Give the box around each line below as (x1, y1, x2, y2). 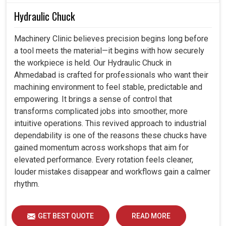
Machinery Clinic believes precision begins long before (14, 33, 208, 43)
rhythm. (14, 179, 39, 189)
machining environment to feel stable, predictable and (14, 82, 202, 92)
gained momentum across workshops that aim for (14, 142, 189, 152)
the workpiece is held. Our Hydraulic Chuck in (14, 58, 172, 68)
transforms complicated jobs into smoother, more (14, 106, 188, 116)
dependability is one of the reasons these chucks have (14, 130, 207, 140)
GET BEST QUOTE (38, 211, 94, 220)
